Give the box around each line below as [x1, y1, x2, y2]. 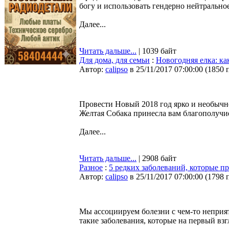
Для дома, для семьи [79, 56, 150, 64]
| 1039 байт [136, 47, 176, 55]
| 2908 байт [136, 154, 176, 163]
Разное [79, 163, 103, 172]
